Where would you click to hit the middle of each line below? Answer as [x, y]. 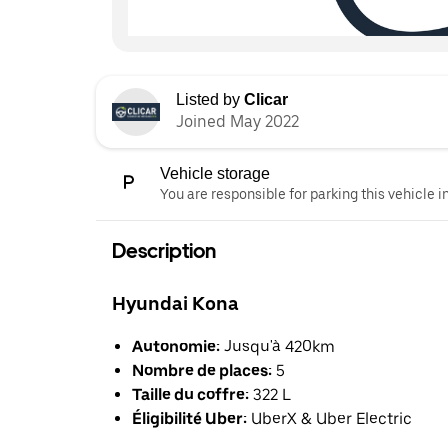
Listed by [210, 100]
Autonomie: [176, 346]
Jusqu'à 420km [277, 346]
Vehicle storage [215, 174]
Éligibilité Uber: [189, 418]
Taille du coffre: [190, 394]
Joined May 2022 [237, 122]
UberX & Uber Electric [329, 418]
